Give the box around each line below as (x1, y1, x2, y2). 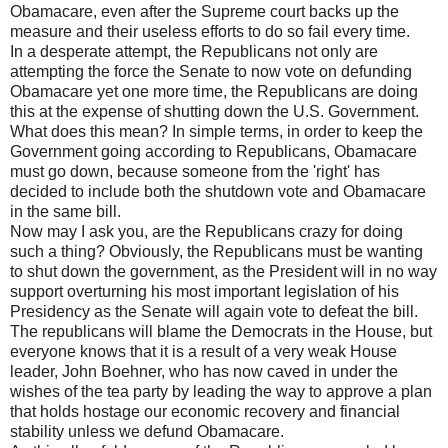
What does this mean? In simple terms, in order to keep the (10, 122, 423, 140)
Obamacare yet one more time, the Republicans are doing (10, 82, 418, 100)
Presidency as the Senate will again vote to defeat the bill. (10, 302, 418, 320)
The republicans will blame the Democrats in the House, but (10, 322, 432, 340)
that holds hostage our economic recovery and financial (10, 402, 400, 420)
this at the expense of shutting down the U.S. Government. (10, 102, 419, 120)
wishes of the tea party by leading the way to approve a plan (10, 382, 432, 400)
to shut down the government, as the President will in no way (10, 262, 437, 280)
